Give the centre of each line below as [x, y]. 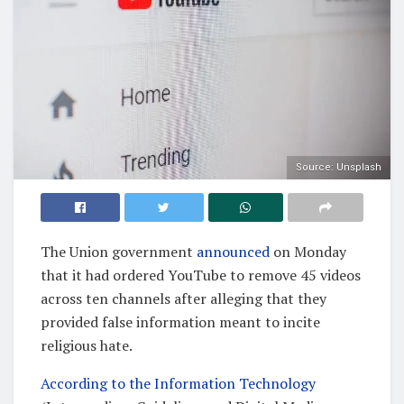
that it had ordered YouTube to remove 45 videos [201, 275]
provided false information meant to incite [180, 321]
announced [233, 251]
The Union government [119, 251]
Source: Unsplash [339, 167]
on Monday [308, 251]
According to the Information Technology [178, 383]
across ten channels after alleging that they [184, 298]
